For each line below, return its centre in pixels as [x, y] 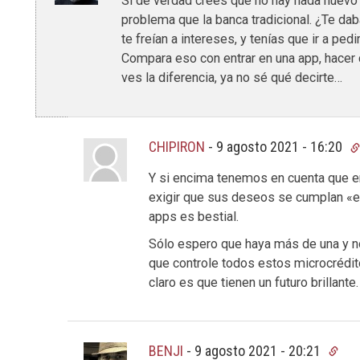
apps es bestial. [194, 216]
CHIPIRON [177, 147]
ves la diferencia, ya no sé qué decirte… [232, 78]
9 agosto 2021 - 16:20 [281, 147]
